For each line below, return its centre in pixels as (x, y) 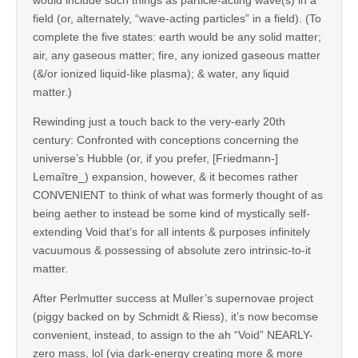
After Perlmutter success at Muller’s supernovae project (173, 298)
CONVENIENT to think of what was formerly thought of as (178, 195)
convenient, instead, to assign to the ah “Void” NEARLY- (173, 334)
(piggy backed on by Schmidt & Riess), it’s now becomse (175, 316)
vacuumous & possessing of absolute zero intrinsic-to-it (172, 250)
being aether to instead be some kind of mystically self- (171, 213)
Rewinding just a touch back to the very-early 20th (159, 121)
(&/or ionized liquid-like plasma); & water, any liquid (161, 73)
